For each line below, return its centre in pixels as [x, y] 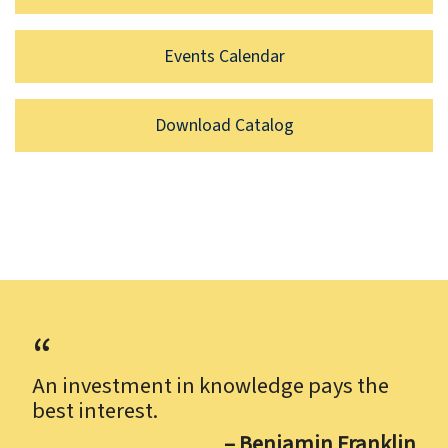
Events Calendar [224, 56]
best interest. [95, 410]
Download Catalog [224, 125]
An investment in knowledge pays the [210, 385]
